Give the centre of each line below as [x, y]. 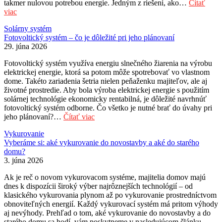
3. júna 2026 [24, 161]
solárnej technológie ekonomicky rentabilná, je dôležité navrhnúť [105, 99]
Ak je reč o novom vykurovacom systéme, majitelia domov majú [105, 177]
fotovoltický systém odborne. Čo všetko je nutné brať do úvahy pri [108, 108]
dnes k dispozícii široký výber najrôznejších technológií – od [98, 186]
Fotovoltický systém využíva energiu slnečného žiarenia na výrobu [108, 63]
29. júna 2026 [26, 47]
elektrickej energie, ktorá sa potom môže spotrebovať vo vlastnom [107, 72]
